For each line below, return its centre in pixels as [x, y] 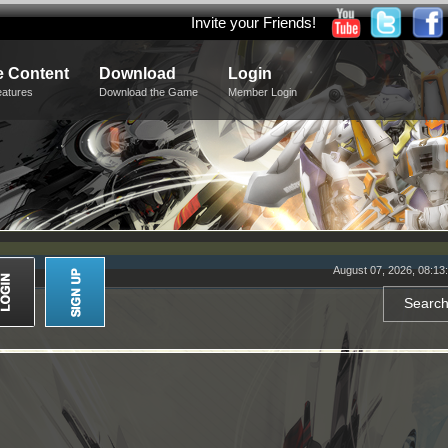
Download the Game [148, 92]
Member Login [262, 92]
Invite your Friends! [253, 22]
